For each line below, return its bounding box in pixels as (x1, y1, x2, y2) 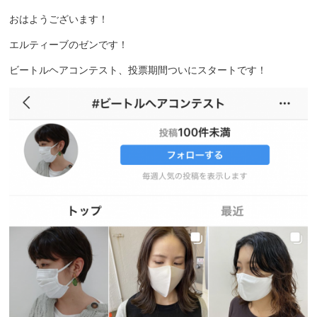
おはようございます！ (9, 13, 109, 25)
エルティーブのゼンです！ (9, 38, 129, 50)
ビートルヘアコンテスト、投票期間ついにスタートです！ (9, 64, 267, 76)
